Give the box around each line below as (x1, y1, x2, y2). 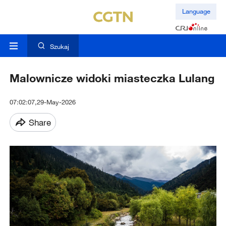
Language (182, 7, 210, 16)
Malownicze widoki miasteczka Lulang (9, 71, 214, 85)
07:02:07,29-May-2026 (9, 98, 76, 106)
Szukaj (49, 42, 69, 51)
